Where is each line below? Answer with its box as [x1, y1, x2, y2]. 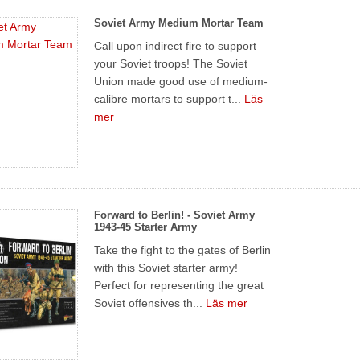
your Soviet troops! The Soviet [94, 56, 248, 70]
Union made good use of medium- [94, 74, 268, 88]
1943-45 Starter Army [94, 220, 198, 233]
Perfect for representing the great [94, 278, 264, 292]
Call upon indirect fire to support [94, 39, 257, 52]
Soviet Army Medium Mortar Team [94, 16, 264, 29]
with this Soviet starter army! [94, 260, 239, 274]
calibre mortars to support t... [94, 92, 245, 105]
